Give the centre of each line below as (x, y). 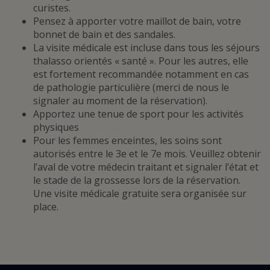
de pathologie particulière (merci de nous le (131, 87)
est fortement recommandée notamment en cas (141, 74)
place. (46, 206)
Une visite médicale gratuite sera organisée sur (140, 193)
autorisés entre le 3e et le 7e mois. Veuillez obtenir (147, 153)
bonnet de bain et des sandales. (104, 34)
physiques (56, 127)
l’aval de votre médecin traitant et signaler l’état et (146, 167)
